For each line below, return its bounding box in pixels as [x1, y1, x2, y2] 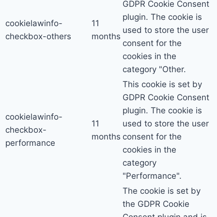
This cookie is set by [123, 79, 202, 90]
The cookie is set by [123, 186, 201, 196]
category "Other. [123, 64, 186, 75]
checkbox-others [5, 31, 71, 42]
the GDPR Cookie [123, 199, 189, 209]
